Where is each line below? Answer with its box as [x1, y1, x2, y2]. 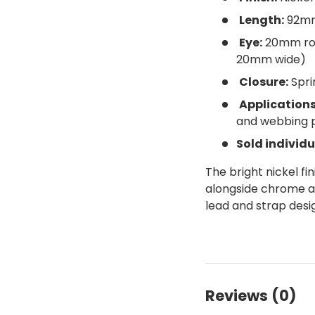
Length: [239, 12, 285, 29]
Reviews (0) [205, 285, 297, 306]
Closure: [239, 74, 289, 91]
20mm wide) [236, 51, 307, 68]
